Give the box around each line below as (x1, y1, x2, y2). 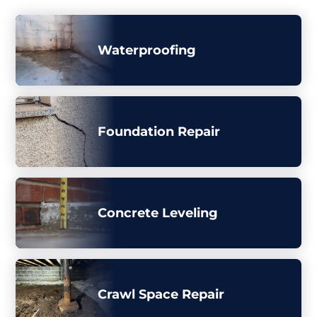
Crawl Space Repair (98, 287, 224, 302)
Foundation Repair (98, 124, 220, 139)
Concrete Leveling (98, 205, 218, 221)
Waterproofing (98, 42, 196, 58)
